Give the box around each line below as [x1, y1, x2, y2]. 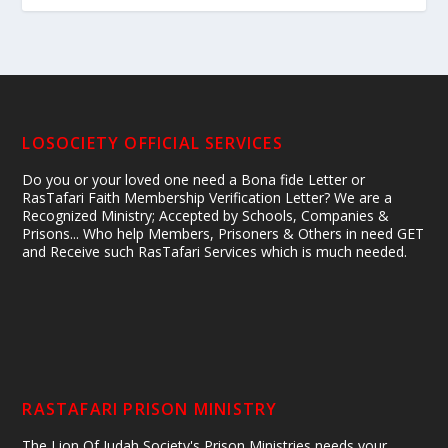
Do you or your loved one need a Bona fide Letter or [22, 169, 366, 189]
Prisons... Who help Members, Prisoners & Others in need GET [22, 223, 425, 243]
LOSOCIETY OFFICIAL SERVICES [22, 131, 283, 154]
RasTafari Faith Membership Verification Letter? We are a [22, 187, 393, 207]
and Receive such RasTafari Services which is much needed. [22, 241, 408, 261]
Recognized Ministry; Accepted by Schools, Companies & [22, 205, 390, 225]
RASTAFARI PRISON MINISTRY [22, 397, 278, 420]
